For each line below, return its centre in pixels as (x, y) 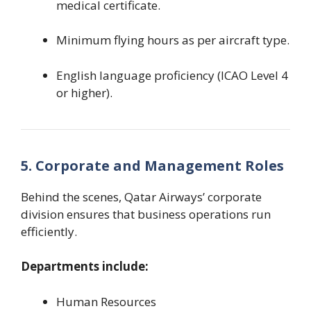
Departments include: (85, 267)
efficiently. (49, 231)
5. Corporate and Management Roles (152, 165)
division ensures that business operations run (146, 214)
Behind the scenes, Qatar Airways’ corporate (141, 196)
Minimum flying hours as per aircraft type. (173, 40)
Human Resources (106, 301)
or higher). (84, 92)
